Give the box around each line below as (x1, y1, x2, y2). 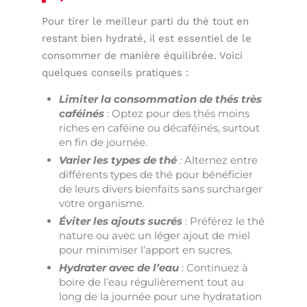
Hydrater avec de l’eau (59, 260, 180, 274)
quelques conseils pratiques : (42, 66, 189, 79)
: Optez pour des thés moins (104, 106, 250, 120)
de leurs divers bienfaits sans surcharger (59, 182, 263, 195)
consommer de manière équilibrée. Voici (42, 49, 243, 62)
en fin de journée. (59, 135, 148, 149)
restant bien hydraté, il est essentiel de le (42, 32, 252, 45)
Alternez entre (182, 153, 258, 167)
